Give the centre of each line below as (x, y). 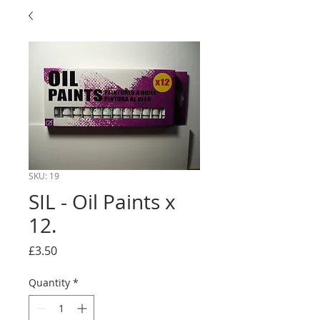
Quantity (49, 282)
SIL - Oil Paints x (102, 202)
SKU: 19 (44, 176)
